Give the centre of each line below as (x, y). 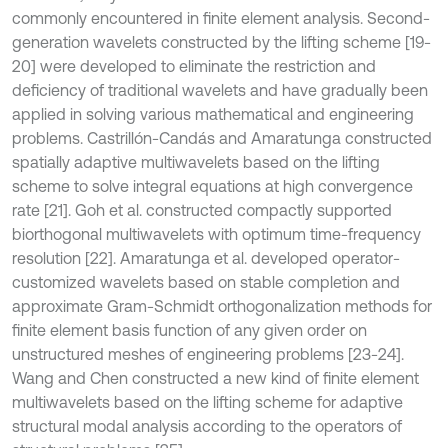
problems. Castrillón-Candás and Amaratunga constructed (222, 138)
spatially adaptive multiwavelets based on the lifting (196, 162)
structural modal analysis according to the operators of (207, 426)
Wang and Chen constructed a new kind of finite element (215, 378)
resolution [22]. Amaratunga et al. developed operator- (206, 258)
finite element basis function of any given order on (189, 330)
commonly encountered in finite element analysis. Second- (221, 18)
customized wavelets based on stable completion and (206, 282)
